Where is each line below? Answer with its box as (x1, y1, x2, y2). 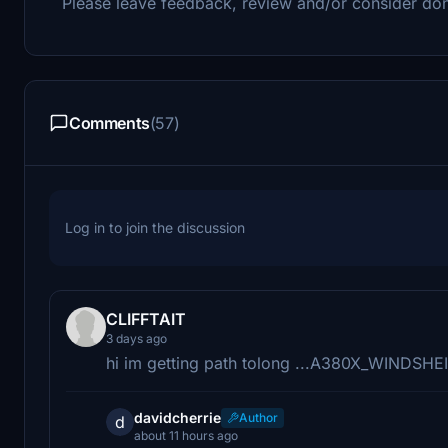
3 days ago (106, 330, 167, 346)
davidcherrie (134, 408, 221, 426)
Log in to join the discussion (65, 218, 245, 236)
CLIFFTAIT (106, 308, 186, 329)
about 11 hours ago (134, 427, 238, 443)
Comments (69, 112, 150, 133)
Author (239, 409, 278, 425)
